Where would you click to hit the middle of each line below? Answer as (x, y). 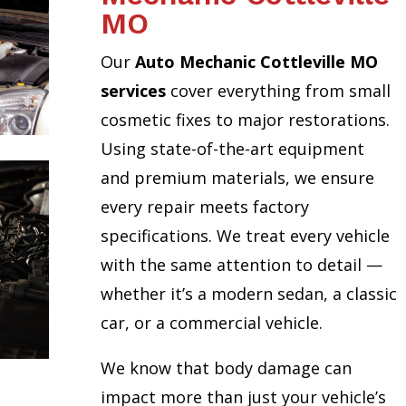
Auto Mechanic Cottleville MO (256, 62)
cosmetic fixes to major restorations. (245, 120)
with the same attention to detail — (241, 265)
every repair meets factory (204, 207)
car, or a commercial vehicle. (211, 323)
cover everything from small (278, 91)
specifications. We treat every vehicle (245, 236)
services (133, 91)
